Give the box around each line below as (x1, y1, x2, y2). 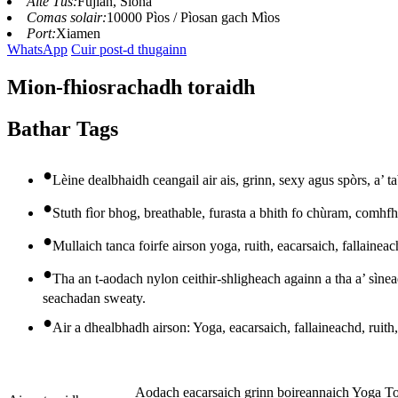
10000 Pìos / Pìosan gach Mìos (107, 10, 280, 26)
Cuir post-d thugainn (71, 42, 187, 58)
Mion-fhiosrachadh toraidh (7, 76, 255, 99)
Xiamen (56, 26, 100, 42)
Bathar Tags (7, 117, 118, 141)
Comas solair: (27, 10, 107, 26)
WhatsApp (7, 42, 68, 58)
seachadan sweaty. (43, 291, 146, 306)
